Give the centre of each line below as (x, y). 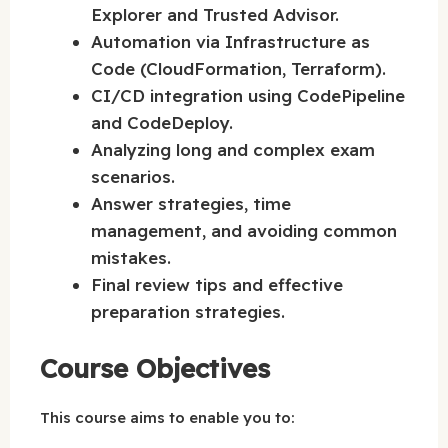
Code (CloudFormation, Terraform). (238, 69)
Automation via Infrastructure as (230, 42)
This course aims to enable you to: (167, 417)
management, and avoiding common (244, 231)
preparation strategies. (188, 312)
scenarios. (133, 177)
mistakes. (131, 258)
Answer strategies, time (191, 204)
